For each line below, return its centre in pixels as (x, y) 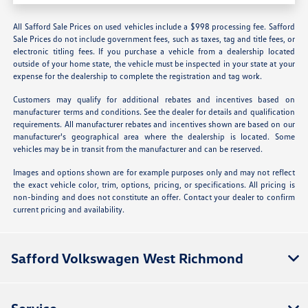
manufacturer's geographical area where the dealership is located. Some (154, 136)
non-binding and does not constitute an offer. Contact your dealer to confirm (154, 197)
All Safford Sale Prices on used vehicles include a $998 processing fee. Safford (154, 26)
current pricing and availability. (69, 209)
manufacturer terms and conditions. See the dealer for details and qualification (154, 111)
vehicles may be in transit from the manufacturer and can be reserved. (138, 148)
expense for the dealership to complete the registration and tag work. (138, 76)
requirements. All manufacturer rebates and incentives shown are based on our (154, 124)
